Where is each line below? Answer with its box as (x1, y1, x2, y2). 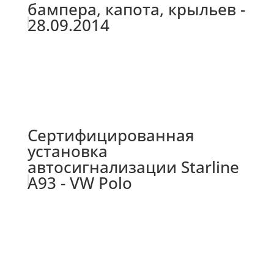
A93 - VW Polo (27, 172, 132, 194)
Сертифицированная (27, 124, 194, 147)
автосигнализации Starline (27, 156, 239, 179)
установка (27, 140, 108, 163)
